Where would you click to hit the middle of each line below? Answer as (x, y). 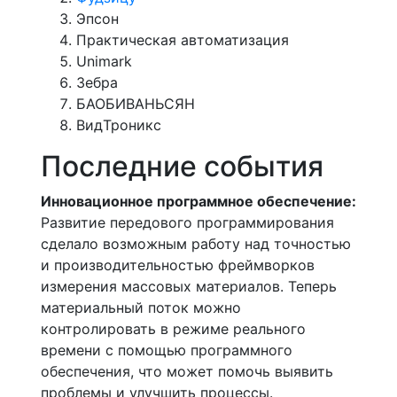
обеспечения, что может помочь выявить (187, 371)
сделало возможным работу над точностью (196, 243)
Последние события (182, 166)
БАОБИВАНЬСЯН (136, 103)
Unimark (104, 61)
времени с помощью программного (167, 350)
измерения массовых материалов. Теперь (189, 286)
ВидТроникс (119, 125)
